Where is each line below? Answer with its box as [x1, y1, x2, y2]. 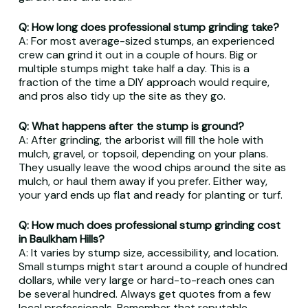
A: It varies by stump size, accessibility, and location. [18, 245, 278, 260]
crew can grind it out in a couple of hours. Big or [18, 47, 258, 62]
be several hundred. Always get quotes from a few [18, 287, 271, 301]
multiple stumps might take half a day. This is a [18, 61, 250, 76]
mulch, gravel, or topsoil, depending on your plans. [18, 146, 268, 161]
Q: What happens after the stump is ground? [18, 119, 244, 133]
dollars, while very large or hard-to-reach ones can [18, 273, 274, 287]
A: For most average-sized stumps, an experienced [18, 34, 274, 48]
